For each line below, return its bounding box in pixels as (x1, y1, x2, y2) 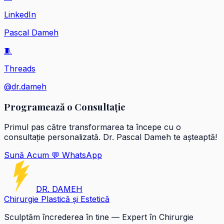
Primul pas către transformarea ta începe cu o (4, 121, 181, 132)
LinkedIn (4, 9, 36, 20)
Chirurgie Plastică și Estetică (4, 193, 109, 204)
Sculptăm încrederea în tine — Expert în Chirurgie (4, 211, 193, 222)
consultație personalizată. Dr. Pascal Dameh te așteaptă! (4, 131, 217, 142)
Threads (4, 63, 35, 74)
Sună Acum (4, 149, 51, 160)
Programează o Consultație (4, 100, 125, 113)
